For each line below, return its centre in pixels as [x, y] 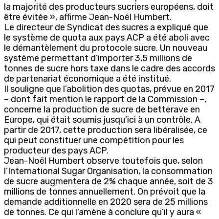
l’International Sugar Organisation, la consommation [108, 171]
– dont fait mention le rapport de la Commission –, [105, 99]
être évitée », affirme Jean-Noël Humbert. [88, 17]
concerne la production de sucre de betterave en [102, 109]
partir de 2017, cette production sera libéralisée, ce [106, 130]
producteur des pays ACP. [56, 150]
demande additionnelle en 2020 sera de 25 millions [106, 202]
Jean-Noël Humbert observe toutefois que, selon [103, 161]
